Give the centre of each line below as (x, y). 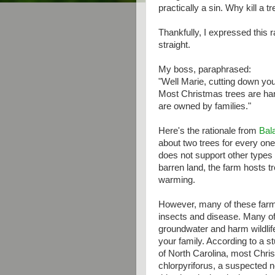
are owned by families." (205, 106)
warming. (177, 180)
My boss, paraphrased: (205, 69)
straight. (174, 45)
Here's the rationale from (209, 131)
